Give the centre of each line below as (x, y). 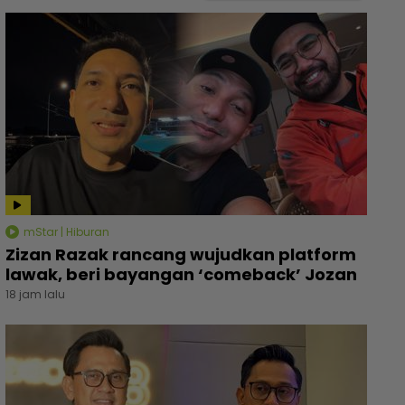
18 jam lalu (35, 294)
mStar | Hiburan (65, 231)
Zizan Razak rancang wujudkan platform (181, 254)
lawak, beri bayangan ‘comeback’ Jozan (181, 274)
